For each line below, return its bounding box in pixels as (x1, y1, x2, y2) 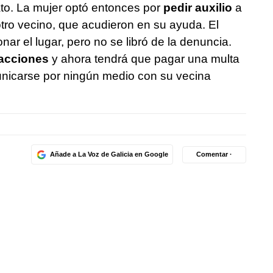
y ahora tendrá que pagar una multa (48, 52, 239, 65)
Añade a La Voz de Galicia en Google (49, 151, 168, 158)
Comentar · (196, 151, 232, 158)
